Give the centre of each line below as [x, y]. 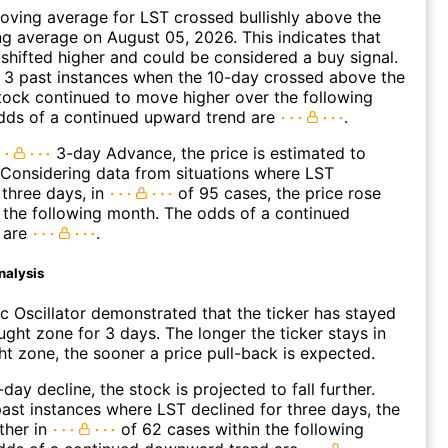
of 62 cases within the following [240, 429]
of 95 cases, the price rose [277, 193]
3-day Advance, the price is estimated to [208, 153]
